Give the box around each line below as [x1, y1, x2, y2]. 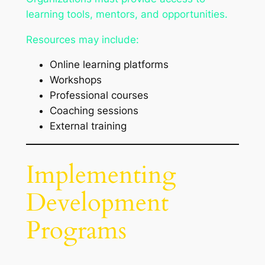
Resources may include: [25, 33, 139, 46]
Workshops [49, 74, 102, 86]
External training [49, 120, 127, 132]
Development [25, 186, 169, 219]
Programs [25, 214, 127, 247]
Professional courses [49, 89, 148, 102]
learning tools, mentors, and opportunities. [25, 8, 228, 20]
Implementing [25, 159, 176, 192]
